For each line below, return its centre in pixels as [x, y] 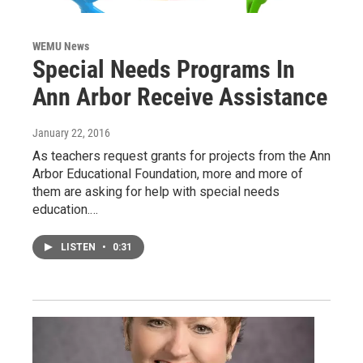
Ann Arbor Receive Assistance [180, 96]
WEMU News [61, 46]
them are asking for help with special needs [156, 191]
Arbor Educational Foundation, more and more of [168, 173]
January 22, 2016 [71, 132]
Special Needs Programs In [164, 69]
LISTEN [79, 247]
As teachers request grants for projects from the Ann [181, 156]
